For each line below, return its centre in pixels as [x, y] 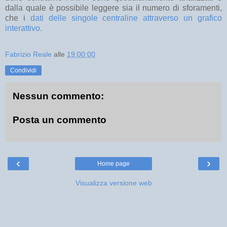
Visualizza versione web [113, 183]
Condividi [23, 70]
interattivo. [24, 28]
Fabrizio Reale [28, 54]
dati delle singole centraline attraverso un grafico [126, 18]
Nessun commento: [58, 96]
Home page [113, 163]
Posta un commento [60, 120]
